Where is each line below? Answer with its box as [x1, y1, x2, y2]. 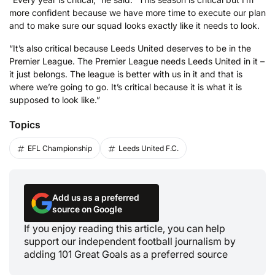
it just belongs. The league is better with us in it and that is [9, 69, 242, 80]
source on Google [52, 203, 122, 214]
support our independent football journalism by [24, 234, 236, 247]
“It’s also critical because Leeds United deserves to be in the [9, 43, 251, 54]
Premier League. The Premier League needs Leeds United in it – [9, 56, 265, 67]
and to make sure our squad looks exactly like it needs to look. [9, 20, 260, 31]
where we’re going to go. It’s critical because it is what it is [9, 82, 242, 93]
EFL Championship [28, 144, 92, 153]
